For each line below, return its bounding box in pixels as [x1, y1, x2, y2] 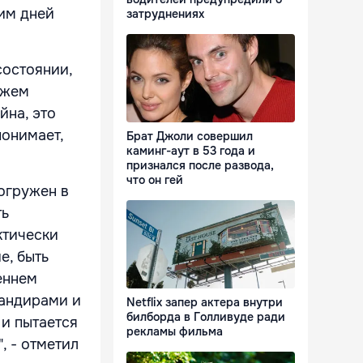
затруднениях [126, 6, 204, 22]
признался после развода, [126, 158, 274, 173]
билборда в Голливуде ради [126, 310, 285, 325]
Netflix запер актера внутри [126, 295, 283, 310]
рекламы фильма [126, 324, 223, 340]
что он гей [126, 173, 183, 188]
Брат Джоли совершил [126, 129, 253, 144]
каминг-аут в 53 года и [126, 143, 255, 159]
